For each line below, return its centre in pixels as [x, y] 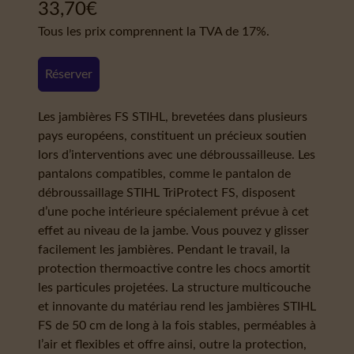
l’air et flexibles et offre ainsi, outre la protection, [172, 345]
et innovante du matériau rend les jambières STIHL [177, 307]
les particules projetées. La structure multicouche [174, 288]
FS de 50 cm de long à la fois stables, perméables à [177, 326]
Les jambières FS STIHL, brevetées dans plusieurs [173, 117]
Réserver [69, 74]
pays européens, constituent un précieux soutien [172, 136]
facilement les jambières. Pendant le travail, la [164, 250]
